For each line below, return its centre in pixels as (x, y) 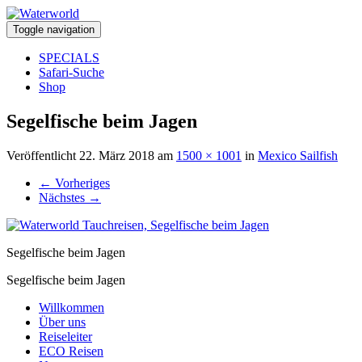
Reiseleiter (65, 336)
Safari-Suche (72, 72)
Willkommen (72, 307)
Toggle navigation (54, 29)
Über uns (62, 322)
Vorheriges (81, 183)
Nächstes (63, 197)
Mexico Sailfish (298, 155)
